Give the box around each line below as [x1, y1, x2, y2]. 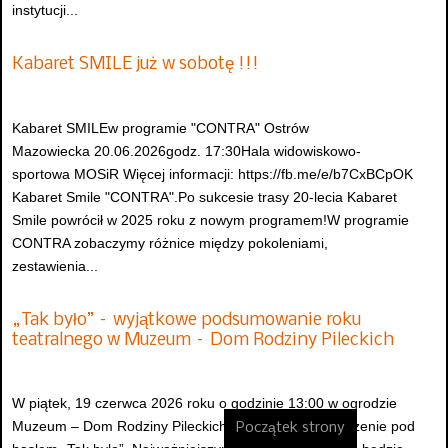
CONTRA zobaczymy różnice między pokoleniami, [12, 234, 328, 251]
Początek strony [236, 420, 345, 436]
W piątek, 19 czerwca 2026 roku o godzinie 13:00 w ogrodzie [12, 395, 397, 412]
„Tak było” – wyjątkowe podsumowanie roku [12, 310, 361, 330]
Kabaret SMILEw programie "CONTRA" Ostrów [12, 119, 309, 136]
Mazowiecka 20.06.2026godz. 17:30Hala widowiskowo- [12, 142, 361, 159]
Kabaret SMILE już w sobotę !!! [12, 55, 259, 75]
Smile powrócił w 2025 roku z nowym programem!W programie [12, 211, 409, 228]
